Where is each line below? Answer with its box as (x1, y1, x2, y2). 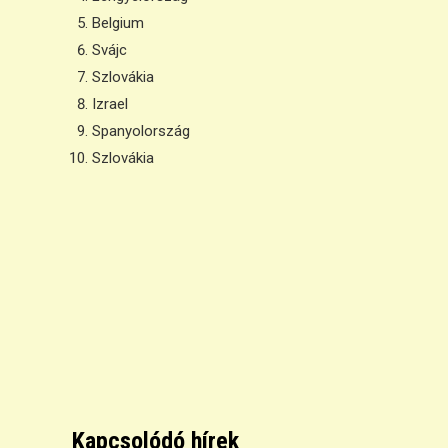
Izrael (92, 95, 128, 113)
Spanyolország (92, 122, 190, 140)
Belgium (92, 14, 144, 32)
